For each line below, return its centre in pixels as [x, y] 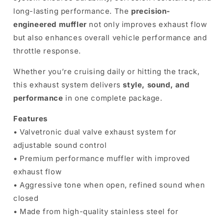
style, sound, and [156, 85]
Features [30, 119]
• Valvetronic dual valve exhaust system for [95, 132]
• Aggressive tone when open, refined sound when [109, 185]
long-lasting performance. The [72, 11]
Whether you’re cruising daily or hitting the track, [107, 71]
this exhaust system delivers [68, 85]
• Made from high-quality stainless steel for [96, 211]
